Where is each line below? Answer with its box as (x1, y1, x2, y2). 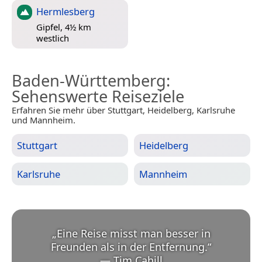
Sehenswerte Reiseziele (12, 85, 184, 108)
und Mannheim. (12, 114, 75, 126)
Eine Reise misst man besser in (56, 226, 211, 241)
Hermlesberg (36, 5, 95, 19)
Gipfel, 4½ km (36, 20, 91, 33)
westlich (36, 32, 69, 44)
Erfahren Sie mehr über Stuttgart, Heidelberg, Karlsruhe (12, 104, 235, 116)
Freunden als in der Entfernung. (50, 240, 208, 254)
